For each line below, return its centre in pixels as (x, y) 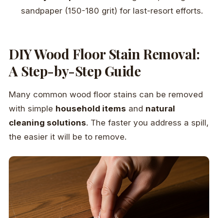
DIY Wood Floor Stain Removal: (104, 54)
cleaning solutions (47, 122)
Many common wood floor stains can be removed (106, 94)
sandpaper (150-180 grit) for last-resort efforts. (112, 10)
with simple (32, 108)
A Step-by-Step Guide (75, 71)
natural (160, 108)
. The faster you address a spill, (147, 122)
